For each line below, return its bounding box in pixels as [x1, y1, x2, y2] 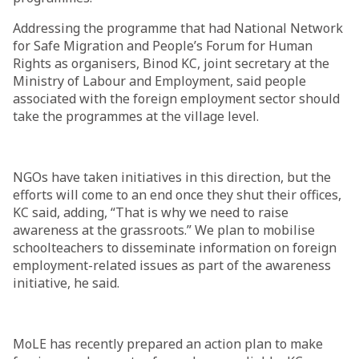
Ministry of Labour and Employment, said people [13, 72, 306, 90]
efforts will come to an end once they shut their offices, [13, 186, 341, 204]
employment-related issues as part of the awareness [13, 256, 331, 274]
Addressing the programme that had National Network [13, 19, 343, 37]
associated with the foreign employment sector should [13, 90, 340, 107]
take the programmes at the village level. [13, 107, 259, 125]
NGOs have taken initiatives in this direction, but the [13, 168, 331, 186]
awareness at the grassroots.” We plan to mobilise [13, 221, 315, 239]
